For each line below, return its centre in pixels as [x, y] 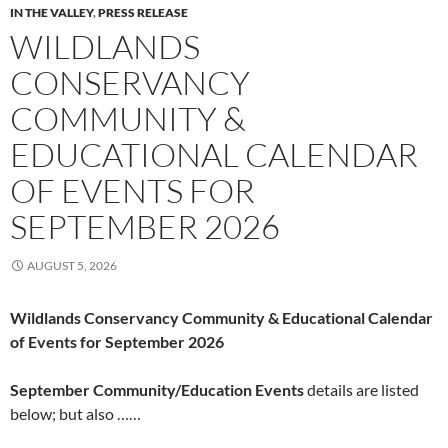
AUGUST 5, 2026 [72, 266]
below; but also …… [75, 414]
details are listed [361, 390]
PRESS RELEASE [143, 13]
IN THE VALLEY [51, 13]
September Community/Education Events [157, 390]
